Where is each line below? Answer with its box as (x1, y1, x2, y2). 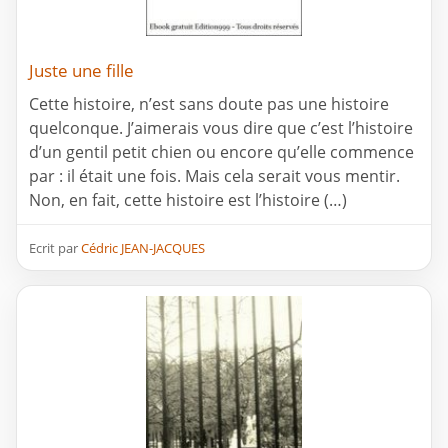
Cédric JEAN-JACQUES (81, 239, 205, 258)
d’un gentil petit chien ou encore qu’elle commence (29, 141, 414, 164)
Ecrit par (29, 239, 81, 258)
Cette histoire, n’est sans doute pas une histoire (29, 93, 389, 116)
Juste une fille (29, 59, 134, 83)
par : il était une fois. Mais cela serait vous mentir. (29, 165, 400, 188)
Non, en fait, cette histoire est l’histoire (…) (29, 189, 347, 212)
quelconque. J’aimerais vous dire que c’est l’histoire (29, 117, 413, 140)
